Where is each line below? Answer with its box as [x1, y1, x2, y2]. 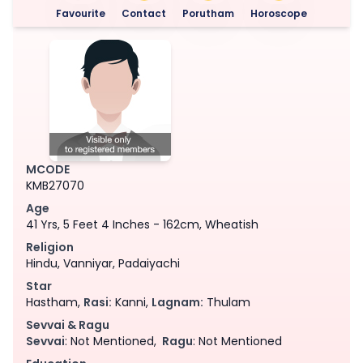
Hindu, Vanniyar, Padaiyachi [26, 254, 180, 271]
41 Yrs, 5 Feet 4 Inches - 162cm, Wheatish [26, 216, 258, 233]
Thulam [203, 293, 250, 310]
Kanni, [112, 293, 152, 310]
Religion [26, 238, 74, 255]
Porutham [182, 6, 234, 20]
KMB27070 [26, 177, 84, 194]
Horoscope [250, 6, 307, 20]
